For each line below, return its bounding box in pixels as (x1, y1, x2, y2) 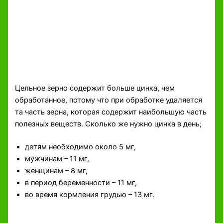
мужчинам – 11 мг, (25, 154, 90, 163)
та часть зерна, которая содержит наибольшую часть (15, 108, 207, 117)
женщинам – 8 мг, (25, 166, 88, 175)
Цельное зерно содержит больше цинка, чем (15, 84, 175, 93)
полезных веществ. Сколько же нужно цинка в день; (15, 119, 202, 129)
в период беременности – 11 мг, (25, 178, 137, 187)
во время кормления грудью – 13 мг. (25, 190, 155, 199)
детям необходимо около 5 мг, (25, 142, 136, 151)
